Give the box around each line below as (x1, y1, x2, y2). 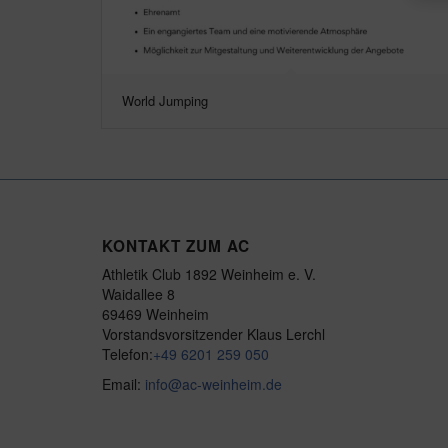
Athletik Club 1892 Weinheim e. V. (102, 263, 316, 284)
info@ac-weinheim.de (145, 373, 282, 394)
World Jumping (122, 90, 208, 110)
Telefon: (102, 343, 153, 364)
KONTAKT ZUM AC (102, 234, 250, 257)
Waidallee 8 (102, 283, 175, 304)
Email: (102, 373, 145, 394)
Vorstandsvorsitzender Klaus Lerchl (102, 323, 325, 344)
